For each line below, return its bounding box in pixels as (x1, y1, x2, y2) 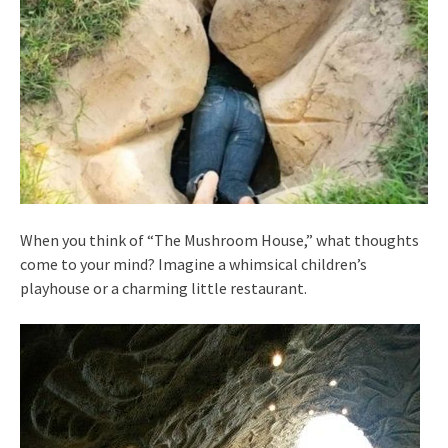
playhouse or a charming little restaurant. (20, 277, 307, 298)
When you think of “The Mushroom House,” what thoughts (20, 229, 419, 250)
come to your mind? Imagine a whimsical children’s (20, 253, 367, 274)
